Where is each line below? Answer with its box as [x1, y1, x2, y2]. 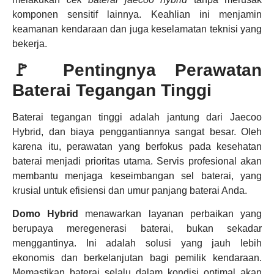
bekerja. [12, 38, 47, 49]
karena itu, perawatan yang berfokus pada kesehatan [12, 141, 262, 152]
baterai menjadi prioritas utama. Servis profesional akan [12, 155, 262, 166]
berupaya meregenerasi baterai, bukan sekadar [12, 223, 262, 234]
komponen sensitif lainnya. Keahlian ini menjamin [12, 9, 262, 20]
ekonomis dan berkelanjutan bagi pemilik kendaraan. [12, 253, 262, 264]
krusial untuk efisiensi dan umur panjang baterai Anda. [12, 185, 247, 196]
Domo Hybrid [12, 209, 79, 220]
